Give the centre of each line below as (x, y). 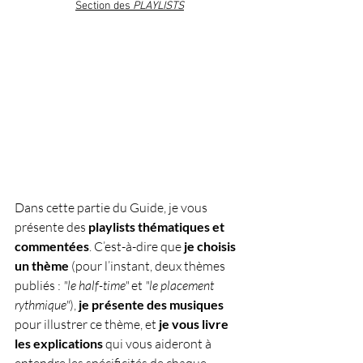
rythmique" (42, 305)
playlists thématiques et (158, 227)
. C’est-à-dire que (137, 247)
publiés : (39, 286)
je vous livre (195, 324)
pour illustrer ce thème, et (87, 325)
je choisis (211, 246)
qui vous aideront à (158, 344)
